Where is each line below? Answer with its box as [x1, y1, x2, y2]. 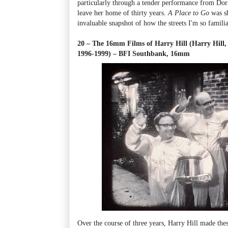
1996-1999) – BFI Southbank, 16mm [77, 49, 190, 58]
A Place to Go [168, 8, 209, 17]
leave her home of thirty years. [77, 8, 168, 17]
